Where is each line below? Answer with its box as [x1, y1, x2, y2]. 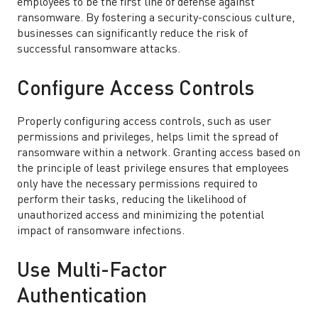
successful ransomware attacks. [17, 44, 180, 55]
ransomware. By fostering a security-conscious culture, [17, 13, 295, 24]
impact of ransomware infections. [17, 226, 185, 237]
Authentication [17, 287, 147, 307]
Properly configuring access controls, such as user [17, 116, 271, 128]
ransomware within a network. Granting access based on [17, 148, 300, 159]
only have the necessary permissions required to [17, 179, 258, 190]
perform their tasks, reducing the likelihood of [17, 194, 246, 206]
